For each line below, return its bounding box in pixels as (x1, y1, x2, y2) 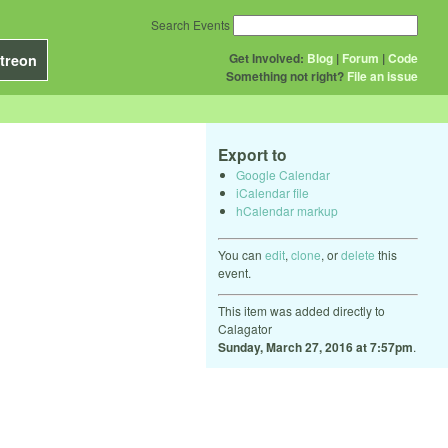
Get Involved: (229, 49, 304, 67)
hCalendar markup (236, 201, 338, 219)
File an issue (347, 67, 418, 85)
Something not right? (226, 67, 344, 85)
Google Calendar (236, 165, 330, 183)
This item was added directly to (218, 301, 385, 319)
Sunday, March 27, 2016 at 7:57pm (218, 337, 413, 356)
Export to (218, 143, 287, 166)
